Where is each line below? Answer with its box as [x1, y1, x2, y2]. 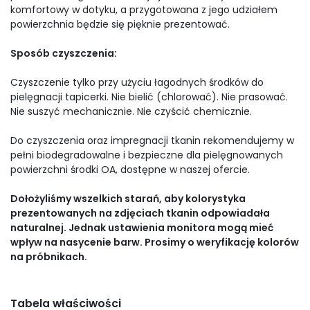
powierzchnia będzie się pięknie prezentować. [10, 17, 230, 32]
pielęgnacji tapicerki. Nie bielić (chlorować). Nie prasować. [10, 90, 288, 104]
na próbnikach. [10, 250, 87, 264]
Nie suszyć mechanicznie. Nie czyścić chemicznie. [10, 104, 252, 119]
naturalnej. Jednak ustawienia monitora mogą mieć [10, 221, 273, 235]
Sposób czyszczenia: [10, 46, 117, 61]
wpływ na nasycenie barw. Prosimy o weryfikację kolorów [10, 235, 299, 250]
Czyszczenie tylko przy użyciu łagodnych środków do [10, 75, 264, 90]
